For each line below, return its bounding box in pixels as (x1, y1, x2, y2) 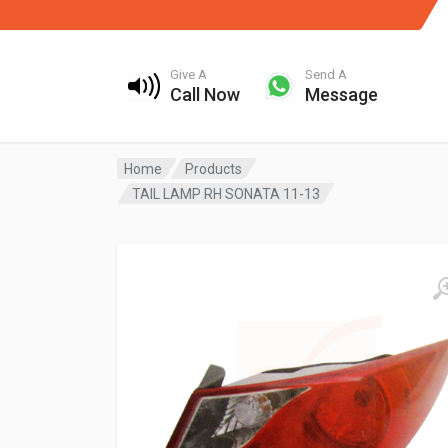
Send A (305, 67, 347, 82)
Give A (170, 67, 207, 82)
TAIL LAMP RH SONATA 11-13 (132, 185, 321, 202)
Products (185, 160, 243, 177)
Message (305, 84, 378, 105)
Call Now (170, 84, 240, 105)
